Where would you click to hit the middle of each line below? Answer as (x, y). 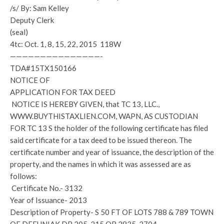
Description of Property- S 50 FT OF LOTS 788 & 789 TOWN (112, 212)
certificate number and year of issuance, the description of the (112, 152)
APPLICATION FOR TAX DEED (63, 92)
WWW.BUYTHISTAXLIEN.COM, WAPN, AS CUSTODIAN (104, 116)
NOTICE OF (30, 80)
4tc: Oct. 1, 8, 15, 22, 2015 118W (65, 44)
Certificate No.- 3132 (46, 188)
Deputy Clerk (32, 20)
